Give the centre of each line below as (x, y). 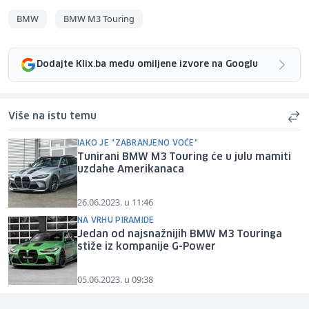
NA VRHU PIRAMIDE (116, 220)
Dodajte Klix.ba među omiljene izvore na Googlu (147, 65)
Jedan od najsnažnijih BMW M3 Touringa (180, 234)
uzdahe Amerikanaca (131, 169)
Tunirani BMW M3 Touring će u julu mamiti (184, 157)
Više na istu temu (52, 116)
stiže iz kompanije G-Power (147, 247)
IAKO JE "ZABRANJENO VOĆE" (138, 143)
